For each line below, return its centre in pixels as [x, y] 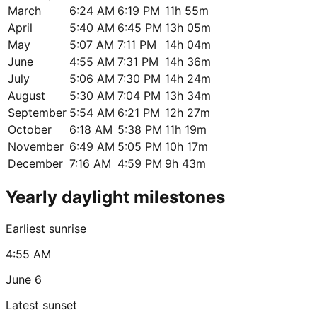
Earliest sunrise [46, 228]
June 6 [24, 279]
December [35, 163]
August [27, 95]
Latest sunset [41, 305]
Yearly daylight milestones [115, 197]
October [30, 129]
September [37, 112]
